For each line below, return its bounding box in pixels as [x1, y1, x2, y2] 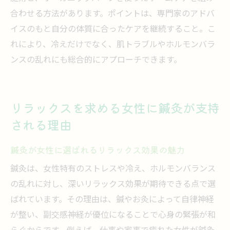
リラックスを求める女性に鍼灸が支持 [10, 99, 220, 117]
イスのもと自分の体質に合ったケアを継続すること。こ [10, 23, 216, 36]
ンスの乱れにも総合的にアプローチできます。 [10, 53, 182, 67]
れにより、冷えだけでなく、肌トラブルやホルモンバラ [10, 38, 215, 52]
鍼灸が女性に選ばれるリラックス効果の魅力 [10, 143, 185, 156]
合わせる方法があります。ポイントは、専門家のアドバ [10, 7, 215, 21]
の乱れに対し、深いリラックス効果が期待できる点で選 [10, 178, 216, 191]
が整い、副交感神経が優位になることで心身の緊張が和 [10, 208, 216, 222]
